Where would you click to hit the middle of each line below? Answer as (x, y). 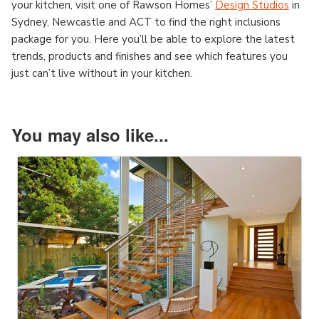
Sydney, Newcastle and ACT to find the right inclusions (146, 22)
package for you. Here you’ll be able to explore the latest (153, 39)
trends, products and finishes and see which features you (150, 56)
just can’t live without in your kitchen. (102, 73)
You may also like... (90, 134)
